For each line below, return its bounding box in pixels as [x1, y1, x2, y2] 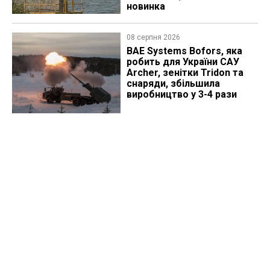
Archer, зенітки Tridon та [126, 67, 243, 79]
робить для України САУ [126, 56, 239, 68]
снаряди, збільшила [126, 78, 220, 90]
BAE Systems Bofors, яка [126, 45, 242, 57]
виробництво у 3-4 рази [126, 89, 237, 101]
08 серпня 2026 [126, 33, 180, 42]
